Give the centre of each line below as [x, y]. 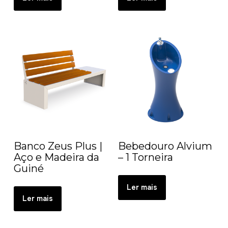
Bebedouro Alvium [165, 146]
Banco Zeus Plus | [58, 146]
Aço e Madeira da [56, 158]
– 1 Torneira [145, 158]
